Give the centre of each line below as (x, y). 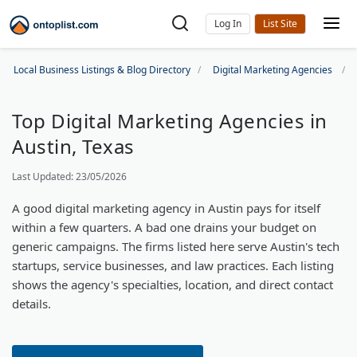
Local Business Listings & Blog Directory (102, 70)
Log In (228, 24)
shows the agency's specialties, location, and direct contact (173, 284)
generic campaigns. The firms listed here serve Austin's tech (176, 246)
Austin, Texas (73, 146)
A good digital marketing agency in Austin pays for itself (166, 208)
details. (31, 304)
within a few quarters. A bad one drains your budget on (164, 227)
